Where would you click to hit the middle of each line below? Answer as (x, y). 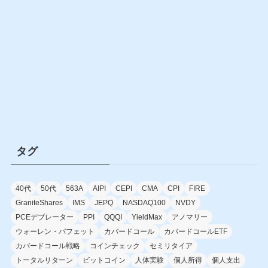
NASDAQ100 (144, 202)
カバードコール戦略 (48, 246)
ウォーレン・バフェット (55, 231)
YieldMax (147, 217)
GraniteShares (39, 202)
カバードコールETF (195, 231)
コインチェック (115, 246)
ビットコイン (104, 260)
